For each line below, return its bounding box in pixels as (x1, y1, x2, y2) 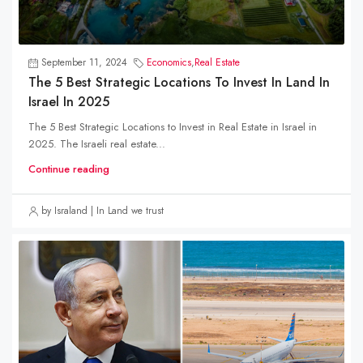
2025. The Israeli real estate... (28, 136, 165, 152)
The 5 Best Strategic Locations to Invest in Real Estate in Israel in (28, 119, 317, 135)
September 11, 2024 (41, 55, 127, 70)
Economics (147, 55, 191, 70)
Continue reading (28, 161, 109, 177)
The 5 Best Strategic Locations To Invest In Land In (28, 73, 330, 92)
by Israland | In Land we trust (41, 203, 164, 219)
